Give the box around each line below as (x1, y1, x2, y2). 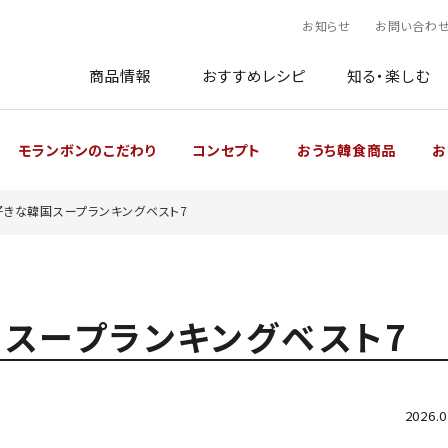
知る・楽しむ (346, 65, 430, 86)
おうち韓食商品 (296, 139, 396, 160)
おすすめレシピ (202, 65, 306, 86)
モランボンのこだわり (18, 139, 156, 160)
